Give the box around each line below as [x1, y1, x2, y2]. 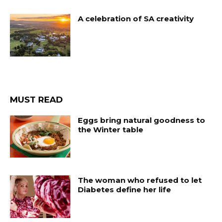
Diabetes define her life [78, 185, 171, 195]
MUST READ [10, 94, 63, 105]
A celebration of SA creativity [78, 14, 194, 24]
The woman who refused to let [78, 175, 202, 185]
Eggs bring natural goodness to [78, 115, 206, 125]
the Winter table [78, 124, 144, 134]
